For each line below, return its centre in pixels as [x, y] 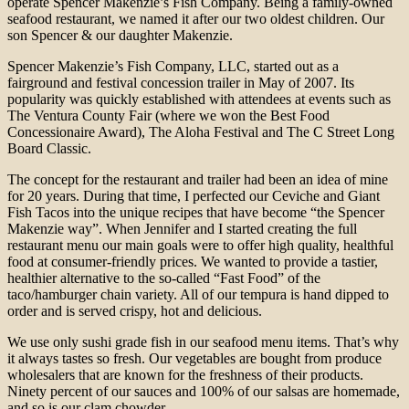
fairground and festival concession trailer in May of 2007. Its [181, 83]
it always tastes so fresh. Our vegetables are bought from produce [194, 359]
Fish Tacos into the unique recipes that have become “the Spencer [196, 213]
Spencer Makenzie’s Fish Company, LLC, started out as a [173, 67]
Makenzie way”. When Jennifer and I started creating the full [182, 229]
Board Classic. [49, 149]
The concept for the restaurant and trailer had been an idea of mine [198, 180]
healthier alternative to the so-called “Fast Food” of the [164, 278]
